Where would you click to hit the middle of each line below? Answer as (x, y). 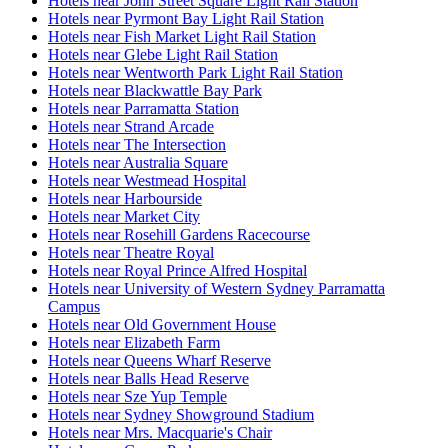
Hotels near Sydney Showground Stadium (181, 415)
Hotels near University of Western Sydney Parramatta (216, 289)
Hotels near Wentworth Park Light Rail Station (195, 73)
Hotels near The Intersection (137, 145)
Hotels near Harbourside (125, 199)
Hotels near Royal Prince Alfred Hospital (177, 271)
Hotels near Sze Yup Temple (137, 397)
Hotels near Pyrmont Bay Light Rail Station (186, 19)
